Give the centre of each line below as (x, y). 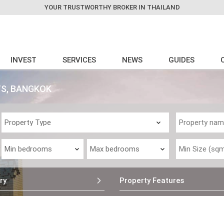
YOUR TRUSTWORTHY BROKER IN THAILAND (112, 7)
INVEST (24, 60)
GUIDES (182, 60)
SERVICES (79, 60)
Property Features (152, 180)
